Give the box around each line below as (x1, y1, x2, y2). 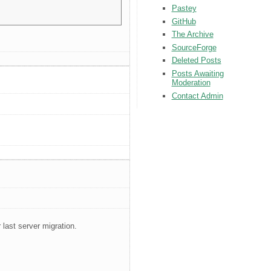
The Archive (171, 30, 214, 39)
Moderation (171, 78, 211, 88)
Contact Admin (171, 91, 223, 100)
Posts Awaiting (171, 69, 224, 79)
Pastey (171, 3, 197, 13)
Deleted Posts (171, 56, 221, 65)
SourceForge (171, 42, 217, 52)
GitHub (171, 16, 196, 26)
